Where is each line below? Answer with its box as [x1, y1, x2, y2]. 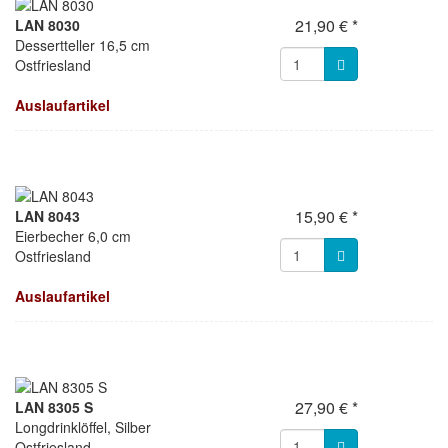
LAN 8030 [15, 15, 80, 35]
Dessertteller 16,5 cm [15, 35, 150, 55]
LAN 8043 [15, 206, 80, 226]
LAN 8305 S [15, 397, 93, 417]
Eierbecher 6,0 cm [15, 226, 131, 246]
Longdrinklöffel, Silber [15, 417, 151, 437]
